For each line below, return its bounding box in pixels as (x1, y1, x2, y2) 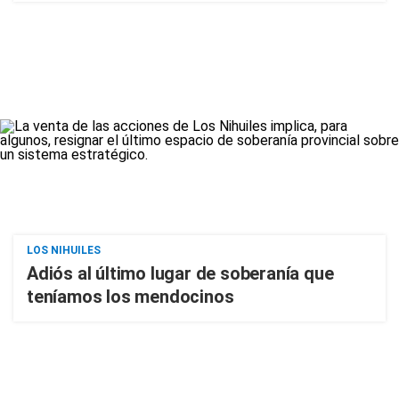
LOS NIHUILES (27, 244, 101, 256)
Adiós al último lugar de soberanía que (27, 263, 334, 284)
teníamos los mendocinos (27, 286, 234, 307)
